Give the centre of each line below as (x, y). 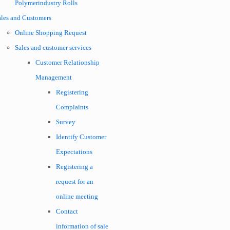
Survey (66, 122)
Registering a (74, 167)
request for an (75, 181)
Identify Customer (81, 137)
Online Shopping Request (51, 33)
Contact (67, 211)
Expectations (74, 152)
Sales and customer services (53, 47)
